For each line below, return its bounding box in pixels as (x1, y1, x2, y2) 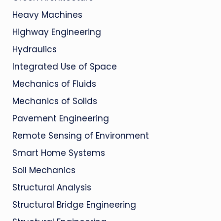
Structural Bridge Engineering (12, 199, 136, 211)
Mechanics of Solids (12, 95, 97, 107)
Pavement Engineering (12, 112, 109, 124)
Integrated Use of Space (12, 61, 117, 73)
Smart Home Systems (12, 147, 105, 159)
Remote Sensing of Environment (12, 130, 149, 142)
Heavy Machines (12, 9, 82, 21)
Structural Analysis (12, 182, 91, 193)
